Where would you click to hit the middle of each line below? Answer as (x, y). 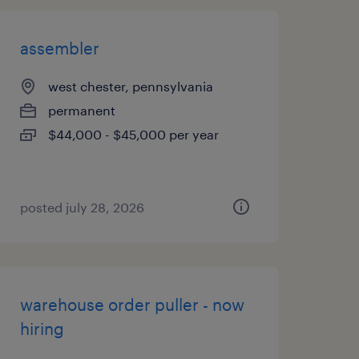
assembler (59, 48)
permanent (81, 110)
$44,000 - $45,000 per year (133, 134)
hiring (42, 329)
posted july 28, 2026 (82, 207)
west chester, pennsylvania (130, 86)
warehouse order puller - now (132, 305)
